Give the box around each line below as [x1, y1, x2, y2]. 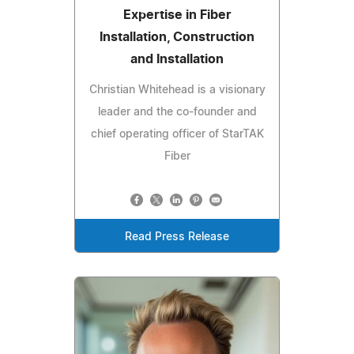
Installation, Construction [100, 30, 254, 43]
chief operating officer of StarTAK [90, 128, 264, 140]
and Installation [130, 52, 224, 66]
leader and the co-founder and [97, 106, 257, 118]
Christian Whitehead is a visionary [88, 84, 265, 96]
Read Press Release [125, 231, 229, 243]
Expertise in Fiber [122, 8, 232, 21]
